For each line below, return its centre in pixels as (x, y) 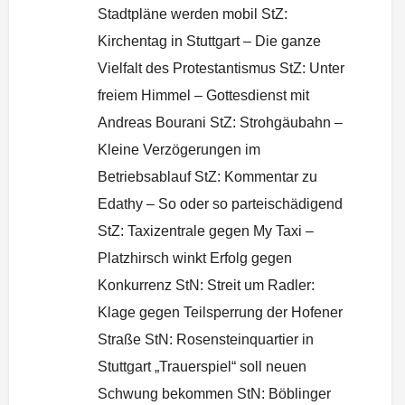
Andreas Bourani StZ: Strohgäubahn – (220, 122)
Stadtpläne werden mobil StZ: (193, 14)
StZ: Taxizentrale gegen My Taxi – (206, 231)
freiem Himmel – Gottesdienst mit (203, 95)
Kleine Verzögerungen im (179, 149)
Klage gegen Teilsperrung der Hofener (220, 312)
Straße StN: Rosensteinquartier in (206, 339)
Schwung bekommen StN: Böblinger (214, 393)
